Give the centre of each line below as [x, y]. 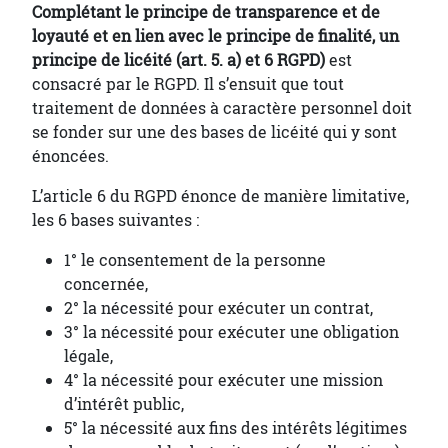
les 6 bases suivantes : [117, 220]
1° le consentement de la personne [195, 260]
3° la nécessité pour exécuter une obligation [231, 332]
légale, [90, 356]
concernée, [108, 284]
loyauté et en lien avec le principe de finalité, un [215, 36]
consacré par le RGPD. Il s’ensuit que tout [188, 84]
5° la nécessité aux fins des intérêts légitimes [235, 428]
